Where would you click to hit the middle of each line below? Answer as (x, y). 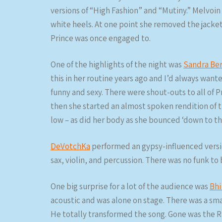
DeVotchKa (70, 146)
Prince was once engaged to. (101, 38)
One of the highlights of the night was (117, 64)
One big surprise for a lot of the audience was (130, 186)
